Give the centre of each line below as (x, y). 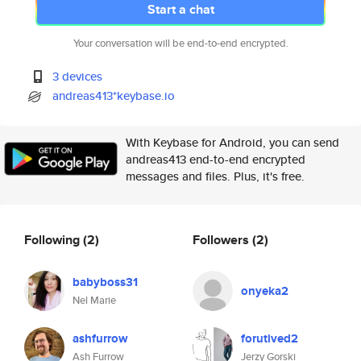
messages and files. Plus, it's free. (215, 176)
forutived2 (270, 338)
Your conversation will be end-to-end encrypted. (180, 43)
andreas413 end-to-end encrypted (216, 159)
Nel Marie (94, 300)
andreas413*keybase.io (114, 95)
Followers (222, 239)
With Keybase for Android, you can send (232, 142)
